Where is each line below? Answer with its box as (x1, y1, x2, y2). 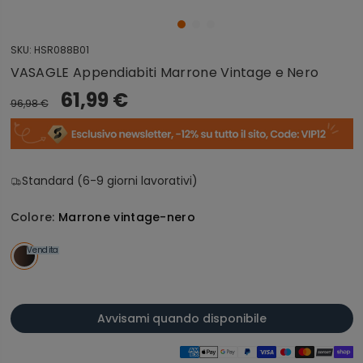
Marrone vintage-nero (58, 208, 195, 225)
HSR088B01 (33, 43, 89, 57)
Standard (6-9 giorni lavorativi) (21, 172, 198, 189)
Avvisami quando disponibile (96, 310, 267, 327)
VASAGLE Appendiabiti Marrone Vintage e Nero (10, 63, 319, 82)
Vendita (26, 244, 59, 256)
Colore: (10, 208, 58, 225)
